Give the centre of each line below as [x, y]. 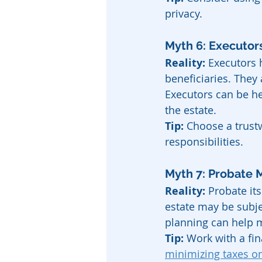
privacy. [184, 13]
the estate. [191, 110]
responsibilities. [204, 142]
